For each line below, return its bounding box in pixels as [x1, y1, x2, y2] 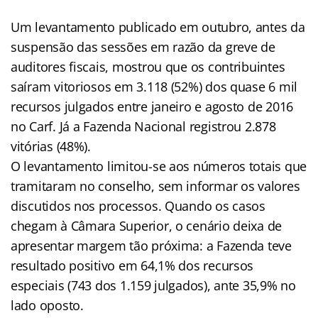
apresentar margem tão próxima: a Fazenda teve [11, 236, 292, 254]
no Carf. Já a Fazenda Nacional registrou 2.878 [11, 117, 276, 135]
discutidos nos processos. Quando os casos [11, 197, 265, 214]
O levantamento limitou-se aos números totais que [11, 157, 307, 175]
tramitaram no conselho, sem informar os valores [11, 177, 300, 194]
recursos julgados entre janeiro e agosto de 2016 [11, 97, 294, 115]
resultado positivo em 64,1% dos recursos [11, 256, 254, 274]
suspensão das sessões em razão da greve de [11, 38, 275, 55]
